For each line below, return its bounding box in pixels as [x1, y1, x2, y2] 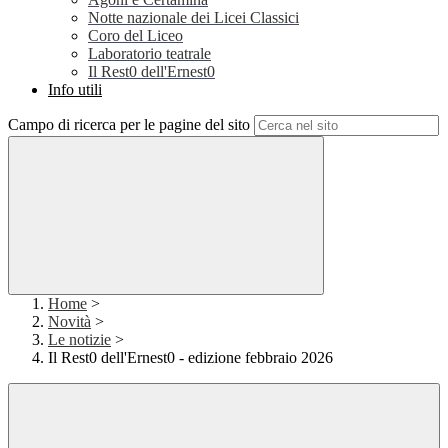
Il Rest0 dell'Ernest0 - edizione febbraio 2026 [48, 349, 333, 367]
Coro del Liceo [88, 27, 183, 45]
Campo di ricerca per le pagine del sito [8, 116, 250, 134]
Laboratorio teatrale [88, 45, 211, 63]
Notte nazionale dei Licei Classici [88, 9, 299, 27]
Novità [48, 313, 91, 331]
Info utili [48, 81, 102, 99]
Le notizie [48, 331, 111, 349]
